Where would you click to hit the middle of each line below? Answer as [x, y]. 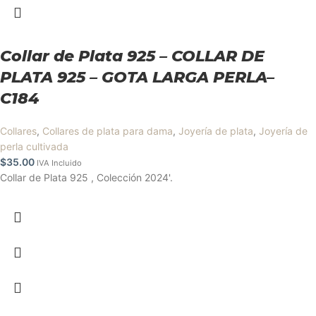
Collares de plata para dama [108, 131]
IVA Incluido [59, 163]
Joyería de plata [216, 131]
